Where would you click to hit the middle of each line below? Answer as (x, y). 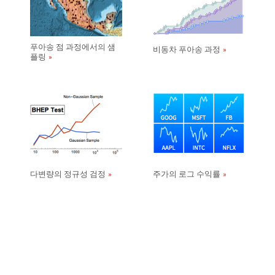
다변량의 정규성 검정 (68, 174)
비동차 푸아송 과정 (187, 49)
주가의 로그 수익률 (187, 174)
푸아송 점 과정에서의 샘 (73, 47)
